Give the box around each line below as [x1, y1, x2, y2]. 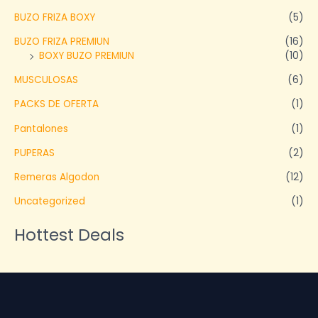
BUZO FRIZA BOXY [14, 10, 95, 24]
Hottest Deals [14, 223, 124, 246]
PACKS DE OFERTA [14, 97, 99, 111]
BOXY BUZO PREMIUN [39, 48, 134, 62]
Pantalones [14, 121, 68, 136]
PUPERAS [14, 146, 55, 160]
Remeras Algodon [14, 170, 99, 185]
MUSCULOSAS [14, 73, 78, 87]
